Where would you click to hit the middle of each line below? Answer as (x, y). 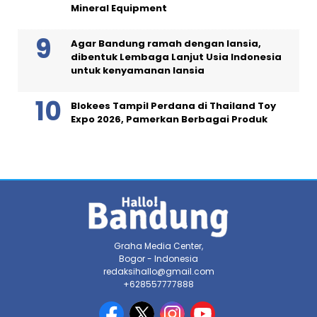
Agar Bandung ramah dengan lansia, (166, 43)
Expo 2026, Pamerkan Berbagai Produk (169, 119)
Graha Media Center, (158, 246)
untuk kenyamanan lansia (138, 70)
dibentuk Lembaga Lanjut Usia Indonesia (176, 57)
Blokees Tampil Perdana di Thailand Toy (173, 105)
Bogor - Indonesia (158, 258)
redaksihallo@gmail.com (158, 271)
